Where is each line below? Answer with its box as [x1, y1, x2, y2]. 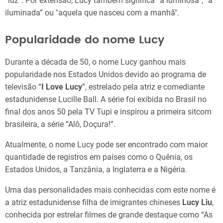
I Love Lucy [41, 82, 82, 92]
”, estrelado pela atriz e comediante [82, 82, 205, 92]
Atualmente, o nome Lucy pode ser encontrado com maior [5, 139, 208, 149]
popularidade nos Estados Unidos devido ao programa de [5, 69, 206, 79]
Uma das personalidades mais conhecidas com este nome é [5, 185, 216, 195]
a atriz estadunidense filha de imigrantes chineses [5, 197, 182, 207]
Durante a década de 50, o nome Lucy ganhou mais [5, 57, 186, 67]
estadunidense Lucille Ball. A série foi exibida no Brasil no [5, 94, 207, 104]
